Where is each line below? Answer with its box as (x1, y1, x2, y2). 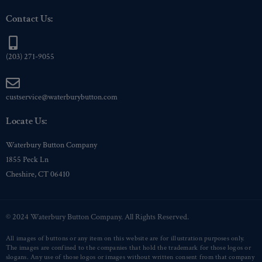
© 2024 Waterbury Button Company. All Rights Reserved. (6, 211, 189, 222)
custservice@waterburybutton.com (6, 91, 118, 102)
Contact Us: (6, 12, 53, 25)
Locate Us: (6, 114, 47, 127)
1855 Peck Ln (6, 154, 49, 165)
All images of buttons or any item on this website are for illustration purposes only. (6, 233, 245, 243)
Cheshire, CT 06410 (6, 168, 70, 180)
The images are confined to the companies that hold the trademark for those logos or (6, 243, 251, 252)
